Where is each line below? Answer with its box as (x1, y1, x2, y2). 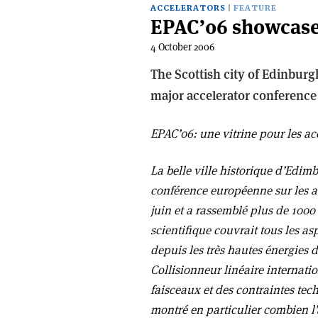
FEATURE (234, 3, 277, 13)
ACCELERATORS (150, 3, 226, 13)
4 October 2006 (150, 40, 214, 53)
